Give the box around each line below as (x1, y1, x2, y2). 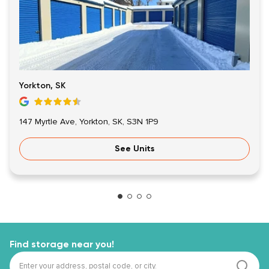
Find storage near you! (10, 238, 114, 250)
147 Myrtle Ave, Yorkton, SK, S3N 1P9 (19, 116, 159, 127)
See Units (115, 144, 154, 154)
